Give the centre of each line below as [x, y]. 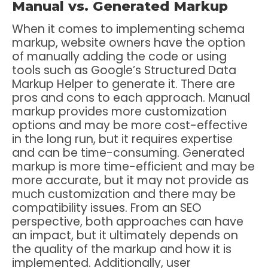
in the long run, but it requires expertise [122, 139]
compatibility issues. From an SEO [107, 208]
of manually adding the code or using [119, 56]
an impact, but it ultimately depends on [125, 235]
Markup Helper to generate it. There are [124, 84]
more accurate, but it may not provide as [130, 180]
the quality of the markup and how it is [122, 249]
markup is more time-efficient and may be [133, 166]
